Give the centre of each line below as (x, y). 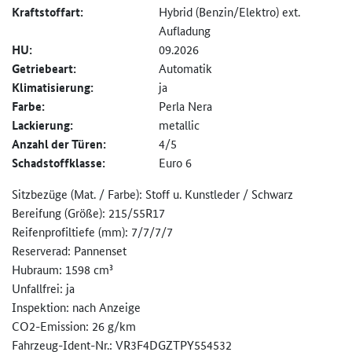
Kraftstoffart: (48, 12)
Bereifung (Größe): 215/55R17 (88, 213)
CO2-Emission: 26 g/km (74, 326)
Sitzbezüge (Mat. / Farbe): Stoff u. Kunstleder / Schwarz (152, 194)
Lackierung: (42, 125)
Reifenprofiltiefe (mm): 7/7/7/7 (92, 232)
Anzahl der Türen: (59, 144)
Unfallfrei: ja (43, 288)
